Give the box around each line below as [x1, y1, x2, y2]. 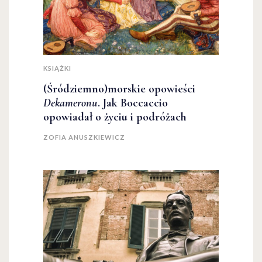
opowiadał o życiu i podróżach [43, 110, 187, 125]
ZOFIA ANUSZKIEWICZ [43, 133, 125, 142]
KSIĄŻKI [43, 64, 71, 73]
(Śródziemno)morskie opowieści [43, 82, 195, 96]
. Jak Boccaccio [98, 96, 168, 111]
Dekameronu [43, 96, 98, 111]
